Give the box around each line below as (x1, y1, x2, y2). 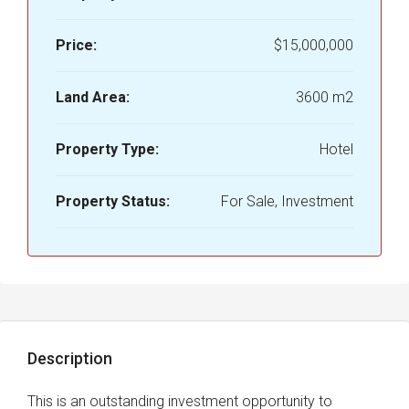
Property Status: (56, 193, 170, 210)
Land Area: (56, 89, 130, 106)
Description (27, 349, 112, 368)
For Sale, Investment (221, 193, 353, 210)
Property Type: (56, 141, 159, 158)
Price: (56, 37, 97, 54)
